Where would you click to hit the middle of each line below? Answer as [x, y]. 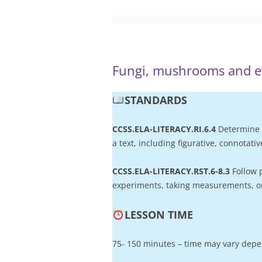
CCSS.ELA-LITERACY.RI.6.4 [164, 129]
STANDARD [153, 100]
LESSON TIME [158, 215]
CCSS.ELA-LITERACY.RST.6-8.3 [171, 171]
